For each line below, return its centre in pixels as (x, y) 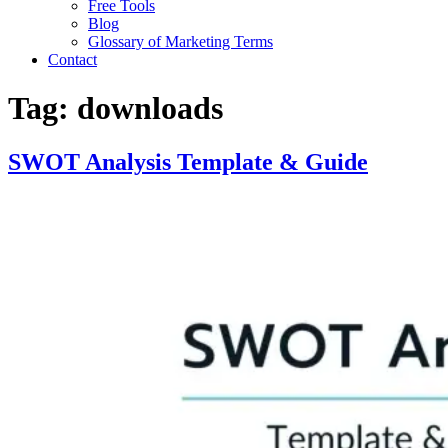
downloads (150, 108)
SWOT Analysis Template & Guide (188, 161)
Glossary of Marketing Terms (180, 41)
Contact (72, 59)
